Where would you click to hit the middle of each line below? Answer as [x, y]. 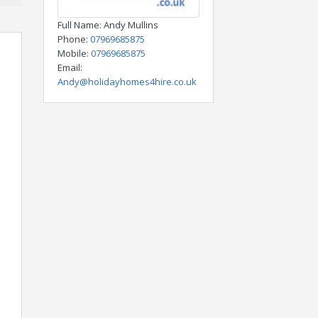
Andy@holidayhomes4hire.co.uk [127, 81]
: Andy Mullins [129, 24]
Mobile [72, 53]
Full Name [78, 24]
